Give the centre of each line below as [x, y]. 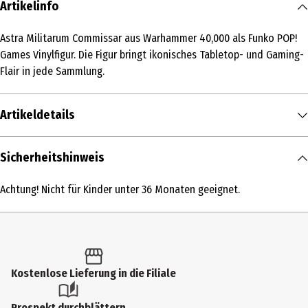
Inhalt [17, 150]
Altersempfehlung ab [54, 244]
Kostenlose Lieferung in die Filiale [93, 273]
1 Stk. [15, 174]
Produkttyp [30, 197]
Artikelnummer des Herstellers [77, 290]
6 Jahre [19, 267]
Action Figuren [35, 220]
